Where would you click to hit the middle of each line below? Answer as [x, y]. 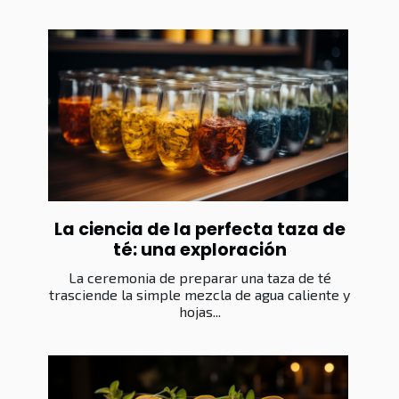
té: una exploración [199, 249]
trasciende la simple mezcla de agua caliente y [199, 294]
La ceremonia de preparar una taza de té [199, 277]
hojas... [199, 311]
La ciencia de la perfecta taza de [199, 229]
